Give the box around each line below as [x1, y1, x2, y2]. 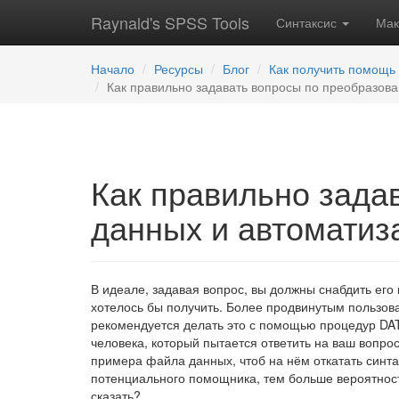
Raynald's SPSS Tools [91, 11, 249, 34]
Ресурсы [154, 60, 203, 77]
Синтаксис [276, 13, 340, 31]
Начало [91, 60, 134, 77]
